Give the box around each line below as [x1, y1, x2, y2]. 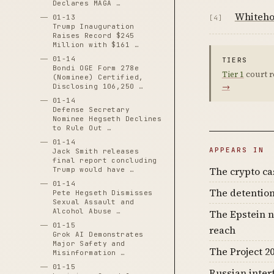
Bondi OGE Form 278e [52, 64, 139, 72]
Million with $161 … [52, 40, 139, 49]
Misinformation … [52, 248, 125, 257]
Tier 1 [221, 69, 244, 80]
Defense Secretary [52, 105, 130, 114]
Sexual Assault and [52, 198, 135, 206]
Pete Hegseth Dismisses [52, 188, 153, 197]
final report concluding [52, 156, 157, 165]
